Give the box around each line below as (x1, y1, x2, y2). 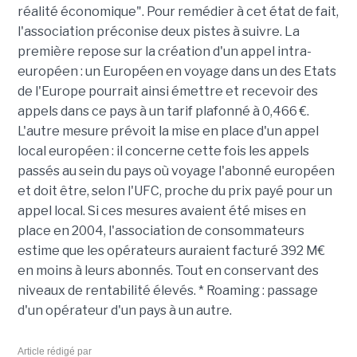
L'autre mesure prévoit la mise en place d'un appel (17, 124, 319, 139)
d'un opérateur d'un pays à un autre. (17, 303, 232, 318)
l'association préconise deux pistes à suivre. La (17, 24, 300, 39)
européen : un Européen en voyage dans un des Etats (17, 64, 336, 79)
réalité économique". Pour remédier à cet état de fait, (17, 4, 339, 19)
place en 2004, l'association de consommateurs (17, 223, 304, 238)
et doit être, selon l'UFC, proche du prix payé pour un (17, 183, 332, 198)
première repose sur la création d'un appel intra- (17, 44, 312, 59)
